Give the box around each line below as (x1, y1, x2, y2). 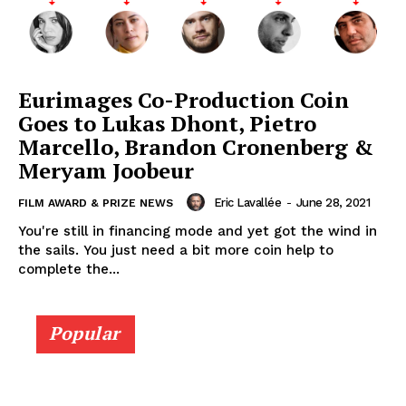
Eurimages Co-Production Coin (18, 85, 349, 115)
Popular (49, 321, 121, 346)
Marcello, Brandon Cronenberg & (18, 132, 373, 162)
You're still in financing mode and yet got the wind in (18, 223, 377, 240)
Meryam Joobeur (18, 156, 194, 186)
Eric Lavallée (213, 195, 281, 209)
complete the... (18, 261, 120, 278)
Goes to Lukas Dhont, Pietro (18, 109, 316, 139)
